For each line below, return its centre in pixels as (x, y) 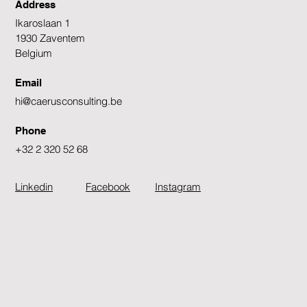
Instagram (178, 187)
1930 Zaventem (50, 38)
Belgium (34, 53)
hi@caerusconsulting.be (69, 101)
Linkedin (34, 187)
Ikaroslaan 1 (43, 23)
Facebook (108, 187)
